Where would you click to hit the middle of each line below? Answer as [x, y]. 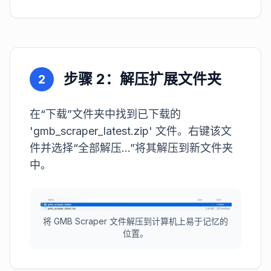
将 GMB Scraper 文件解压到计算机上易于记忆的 [135, 221]
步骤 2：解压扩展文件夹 [142, 79]
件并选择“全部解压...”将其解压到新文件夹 [131, 148]
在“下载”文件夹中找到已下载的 [105, 114]
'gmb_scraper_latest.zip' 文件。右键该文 [131, 131]
